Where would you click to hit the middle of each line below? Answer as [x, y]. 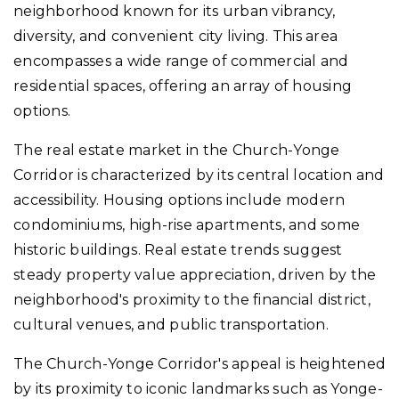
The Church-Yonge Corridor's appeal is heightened [199, 364]
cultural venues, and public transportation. [171, 325]
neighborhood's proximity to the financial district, [192, 300]
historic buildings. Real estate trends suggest [178, 250]
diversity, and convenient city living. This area [175, 36]
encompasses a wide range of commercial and [181, 61]
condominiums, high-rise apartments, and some [187, 225]
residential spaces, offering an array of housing [183, 86]
